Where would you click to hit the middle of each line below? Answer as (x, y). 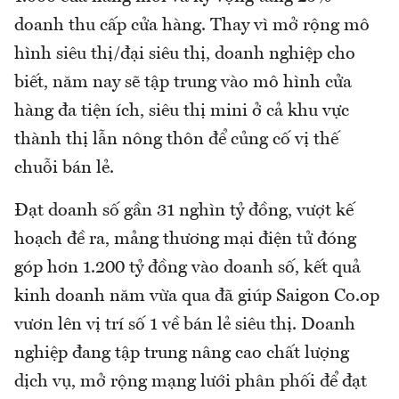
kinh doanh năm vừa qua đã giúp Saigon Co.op (197, 297)
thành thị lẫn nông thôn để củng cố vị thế (176, 140)
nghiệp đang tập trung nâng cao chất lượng (182, 354)
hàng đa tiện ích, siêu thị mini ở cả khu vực (182, 112)
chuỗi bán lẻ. (64, 169)
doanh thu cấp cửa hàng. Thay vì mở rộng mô (192, 26)
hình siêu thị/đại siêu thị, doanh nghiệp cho (185, 55)
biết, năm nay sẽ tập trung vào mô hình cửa (183, 83)
